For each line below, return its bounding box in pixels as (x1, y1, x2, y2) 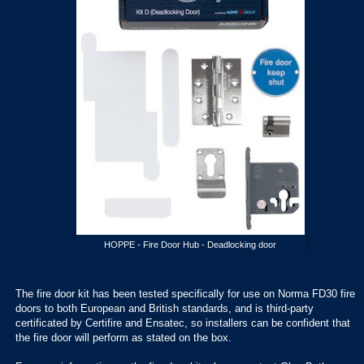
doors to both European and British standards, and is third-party (15, 301, 314, 314)
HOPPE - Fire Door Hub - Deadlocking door (104, 240, 276, 250)
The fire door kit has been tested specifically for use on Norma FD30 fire (15, 287, 355, 300)
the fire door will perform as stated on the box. (15, 331, 232, 344)
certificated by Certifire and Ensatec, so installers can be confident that (15, 316, 350, 329)
